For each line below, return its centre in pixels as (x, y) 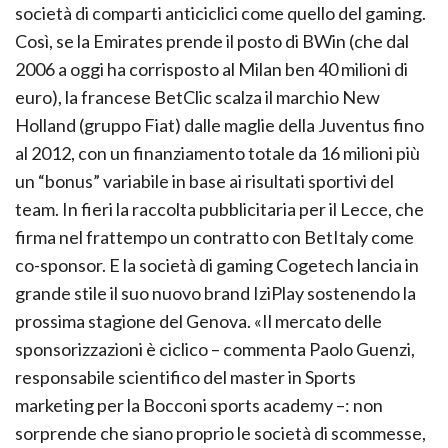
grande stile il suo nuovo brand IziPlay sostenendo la (215, 292)
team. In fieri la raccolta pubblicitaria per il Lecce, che (219, 208)
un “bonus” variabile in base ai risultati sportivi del (204, 180)
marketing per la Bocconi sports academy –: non (199, 404)
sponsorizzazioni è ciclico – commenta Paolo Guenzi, (215, 348)
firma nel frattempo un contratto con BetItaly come (214, 236)
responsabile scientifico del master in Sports (185, 376)
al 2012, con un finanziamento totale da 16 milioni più (217, 152)
